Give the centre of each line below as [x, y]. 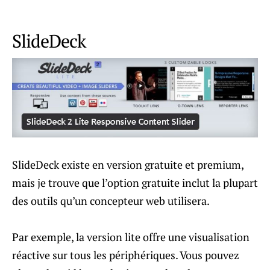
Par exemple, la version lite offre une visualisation [131, 237]
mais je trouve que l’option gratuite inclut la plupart [135, 182]
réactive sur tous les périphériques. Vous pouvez [126, 255]
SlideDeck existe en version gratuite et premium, [128, 164]
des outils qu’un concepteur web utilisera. [111, 200]
